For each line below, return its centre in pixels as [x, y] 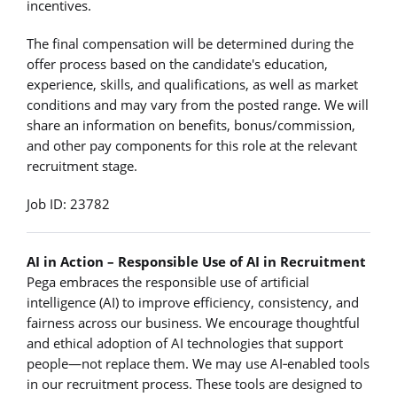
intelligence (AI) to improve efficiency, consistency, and [193, 302]
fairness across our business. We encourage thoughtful [193, 322]
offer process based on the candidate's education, [177, 63]
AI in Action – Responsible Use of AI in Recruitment [196, 261]
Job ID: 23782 [68, 204]
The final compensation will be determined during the [190, 43]
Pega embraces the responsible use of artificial [168, 281]
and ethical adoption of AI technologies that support [185, 343]
